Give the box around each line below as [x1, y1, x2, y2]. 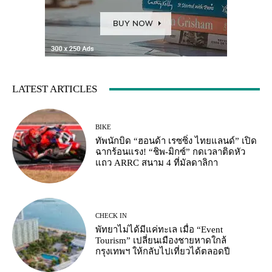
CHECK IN [95, 212, 127, 220]
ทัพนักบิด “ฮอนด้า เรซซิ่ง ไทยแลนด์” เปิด [95, 136, 257, 146]
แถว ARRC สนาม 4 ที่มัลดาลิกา [95, 158, 219, 168]
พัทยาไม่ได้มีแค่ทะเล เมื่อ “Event [95, 225, 223, 235]
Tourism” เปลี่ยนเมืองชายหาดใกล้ [95, 236, 227, 246]
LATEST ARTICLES [12, 83, 97, 95]
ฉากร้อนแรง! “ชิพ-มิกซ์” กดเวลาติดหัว [95, 147, 246, 157]
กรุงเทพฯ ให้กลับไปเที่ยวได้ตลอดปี [95, 246, 231, 257]
